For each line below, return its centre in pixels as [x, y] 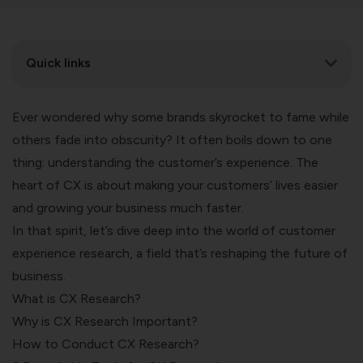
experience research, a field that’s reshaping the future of [180, 253]
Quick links [58, 62]
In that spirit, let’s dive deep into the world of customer [174, 230]
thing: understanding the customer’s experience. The [165, 162]
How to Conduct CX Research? [106, 344]
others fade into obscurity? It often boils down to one [172, 139]
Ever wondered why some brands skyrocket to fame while [181, 117]
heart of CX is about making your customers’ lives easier [175, 185]
